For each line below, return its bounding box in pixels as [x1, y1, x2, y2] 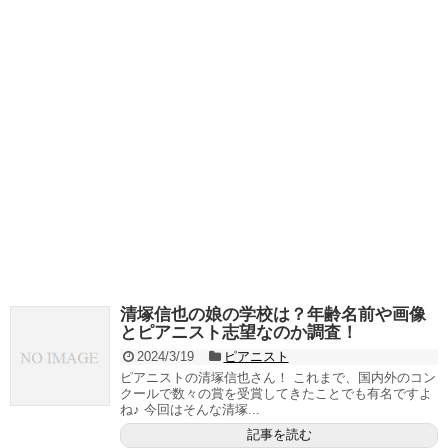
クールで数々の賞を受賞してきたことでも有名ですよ [120, 385, 432, 401]
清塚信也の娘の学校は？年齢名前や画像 [120, 304, 426, 324]
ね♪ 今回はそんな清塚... [120, 401, 260, 417]
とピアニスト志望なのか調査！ [120, 322, 358, 342]
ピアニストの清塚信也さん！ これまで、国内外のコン [120, 369, 436, 385]
